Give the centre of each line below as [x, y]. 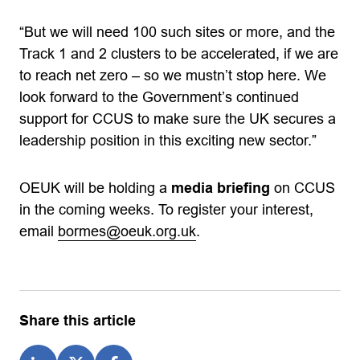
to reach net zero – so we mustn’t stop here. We [173, 76]
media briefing [223, 188]
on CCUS [305, 188]
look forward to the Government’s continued [159, 97]
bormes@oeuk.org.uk [127, 231]
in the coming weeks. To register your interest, [166, 210]
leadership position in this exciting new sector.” [168, 141]
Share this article [78, 321]
